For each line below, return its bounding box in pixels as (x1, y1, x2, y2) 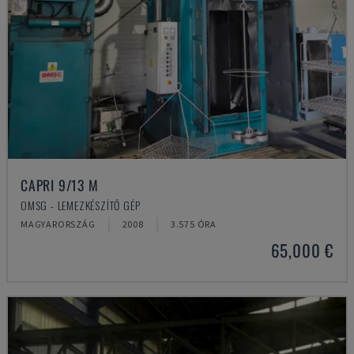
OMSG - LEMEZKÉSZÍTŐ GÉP (21, 197, 141, 213)
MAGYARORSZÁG (21, 218, 96, 230)
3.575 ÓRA (170, 218, 217, 230)
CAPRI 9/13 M (21, 175, 99, 195)
